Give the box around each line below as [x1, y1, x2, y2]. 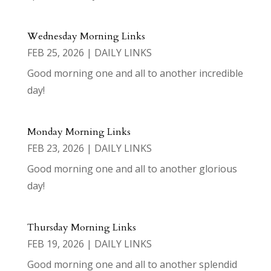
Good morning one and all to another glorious [27, 162, 237, 176]
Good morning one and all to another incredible [27, 67, 243, 80]
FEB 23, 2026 [27, 142, 84, 155]
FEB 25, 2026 [27, 46, 84, 60]
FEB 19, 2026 [27, 237, 84, 251]
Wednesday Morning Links [27, 30, 145, 44]
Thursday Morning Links [27, 221, 136, 235]
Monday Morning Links [27, 125, 131, 139]
